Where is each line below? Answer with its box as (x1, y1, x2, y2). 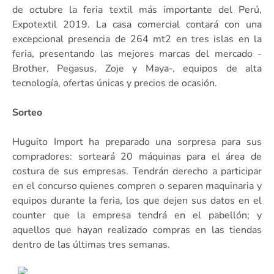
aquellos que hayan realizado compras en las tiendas (12, 223, 262, 237)
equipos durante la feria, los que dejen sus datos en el (12, 193, 262, 207)
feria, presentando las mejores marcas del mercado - (12, 46, 262, 61)
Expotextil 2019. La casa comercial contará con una (12, 17, 262, 31)
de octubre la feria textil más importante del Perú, (12, 2, 262, 17)
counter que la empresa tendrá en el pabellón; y (12, 208, 262, 222)
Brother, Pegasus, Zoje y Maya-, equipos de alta (12, 61, 262, 75)
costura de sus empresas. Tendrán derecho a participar (12, 164, 262, 178)
